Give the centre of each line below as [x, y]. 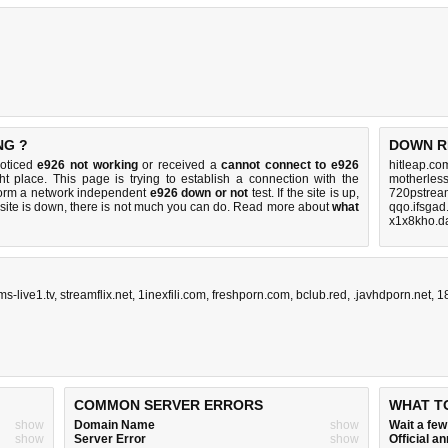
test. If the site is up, [304, 193]
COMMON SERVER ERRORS [168, 405]
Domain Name [114, 425]
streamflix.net [96, 295]
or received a [179, 165]
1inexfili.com [172, 295]
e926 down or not [199, 193]
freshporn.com [251, 295]
